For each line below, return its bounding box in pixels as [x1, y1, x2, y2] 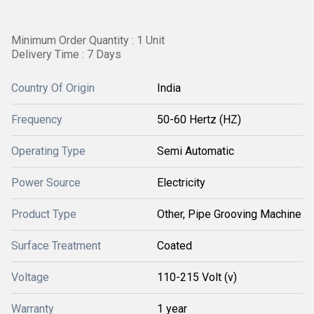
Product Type [11, 207, 76, 221]
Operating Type [11, 144, 86, 158]
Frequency [11, 113, 62, 126]
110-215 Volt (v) [157, 271, 237, 284]
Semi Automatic [157, 144, 234, 158]
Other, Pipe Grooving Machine [157, 207, 301, 221]
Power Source [11, 176, 81, 189]
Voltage [11, 271, 49, 284]
